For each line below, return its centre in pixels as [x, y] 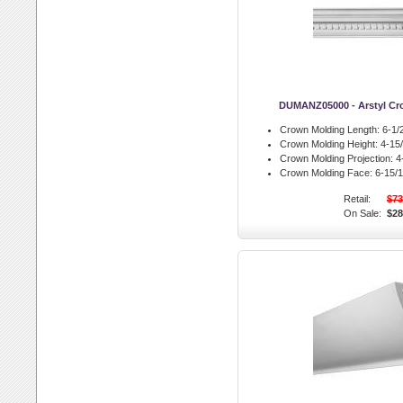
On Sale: [363, 213]
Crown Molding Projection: [336, 158]
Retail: [357, 199]
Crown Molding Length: [330, 130]
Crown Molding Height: [329, 144]
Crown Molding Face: [326, 173]
